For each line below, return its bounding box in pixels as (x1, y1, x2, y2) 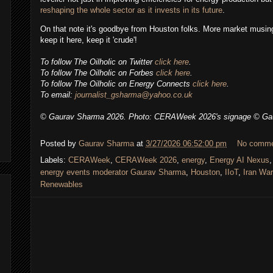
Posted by (40, 139, 79, 149)
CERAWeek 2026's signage (154, 112, 251, 122)
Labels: (40, 155, 68, 165)
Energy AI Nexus (210, 155, 269, 165)
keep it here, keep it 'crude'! (40, 35, 140, 45)
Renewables (40, 180, 83, 190)
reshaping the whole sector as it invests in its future (40, 5, 222, 15)
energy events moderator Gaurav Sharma (40, 168, 186, 177)
